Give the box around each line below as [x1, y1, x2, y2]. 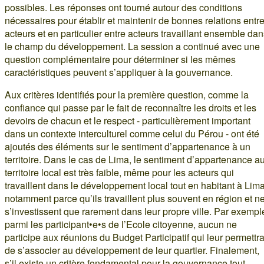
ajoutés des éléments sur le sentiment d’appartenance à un [5, 140, 250, 154]
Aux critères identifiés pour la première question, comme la [5, 88, 249, 102]
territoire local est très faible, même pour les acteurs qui [5, 166, 234, 180]
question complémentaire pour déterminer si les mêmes [5, 52, 236, 67]
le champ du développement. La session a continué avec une [5, 39, 260, 54]
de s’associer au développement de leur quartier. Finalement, [5, 243, 259, 258]
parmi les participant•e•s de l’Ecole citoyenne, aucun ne [5, 217, 237, 232]
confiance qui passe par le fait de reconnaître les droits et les [5, 101, 256, 115]
